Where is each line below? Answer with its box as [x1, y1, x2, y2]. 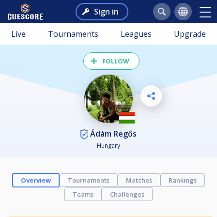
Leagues [121, 29, 152, 39]
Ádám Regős [88, 128, 137, 139]
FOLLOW [102, 57, 129, 65]
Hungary [97, 141, 120, 150]
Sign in [93, 6, 119, 17]
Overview [21, 176, 51, 185]
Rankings [169, 176, 197, 185]
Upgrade [174, 29, 206, 39]
